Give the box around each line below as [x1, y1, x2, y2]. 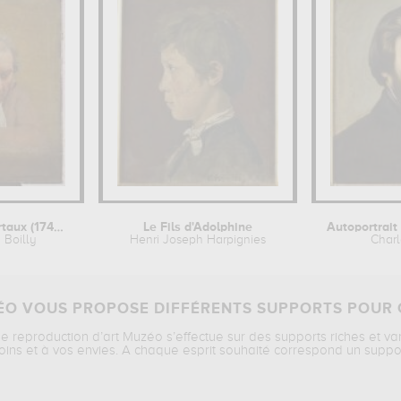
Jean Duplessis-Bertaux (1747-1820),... [53, 221, 64, 234]
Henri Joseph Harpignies [130, 234, 267, 246]
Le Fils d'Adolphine [143, 221, 253, 234]
